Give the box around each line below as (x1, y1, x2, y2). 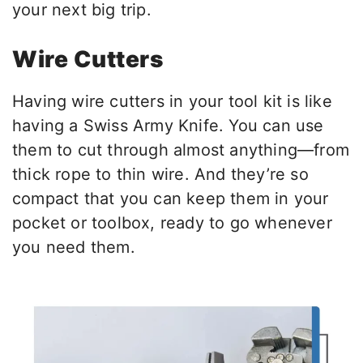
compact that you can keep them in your (12, 189, 329, 209)
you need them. (12, 237, 135, 258)
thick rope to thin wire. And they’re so (12, 164, 309, 185)
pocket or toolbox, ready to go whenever (12, 213, 332, 233)
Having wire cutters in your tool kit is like (12, 92, 332, 112)
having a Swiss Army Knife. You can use (12, 116, 324, 136)
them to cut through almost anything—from (12, 140, 350, 160)
